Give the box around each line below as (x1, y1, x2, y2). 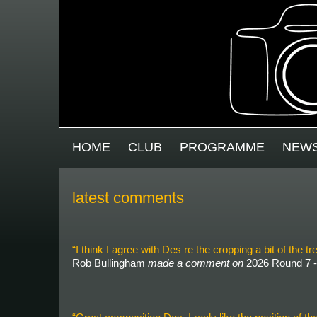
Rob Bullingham (72, 257, 148, 269)
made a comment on (148, 257, 243, 269)
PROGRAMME (180, 140, 265, 154)
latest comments (72, 189, 184, 207)
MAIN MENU (59, 138, 132, 153)
